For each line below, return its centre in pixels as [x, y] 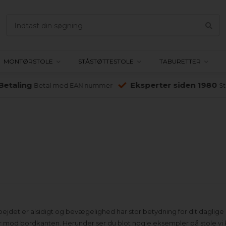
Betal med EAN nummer [69, 86]
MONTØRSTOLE [29, 61]
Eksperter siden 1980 [170, 85]
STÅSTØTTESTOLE [106, 61]
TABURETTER [180, 61]
